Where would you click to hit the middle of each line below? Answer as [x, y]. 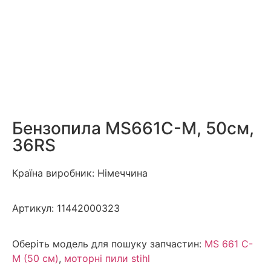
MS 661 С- [229, 243]
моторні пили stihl [107, 258]
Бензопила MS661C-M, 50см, [133, 128]
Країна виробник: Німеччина [80, 173]
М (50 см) [35, 258]
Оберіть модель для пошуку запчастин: [107, 243]
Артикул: [34, 208]
